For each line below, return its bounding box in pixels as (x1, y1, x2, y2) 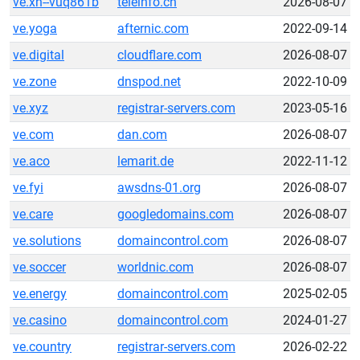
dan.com (117, 127, 167, 142)
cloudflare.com (117, 47, 202, 63)
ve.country (13, 339, 72, 354)
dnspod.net (117, 74, 181, 89)
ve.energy (13, 286, 67, 301)
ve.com (13, 127, 54, 142)
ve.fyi (13, 180, 43, 195)
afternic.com (117, 21, 189, 36)
